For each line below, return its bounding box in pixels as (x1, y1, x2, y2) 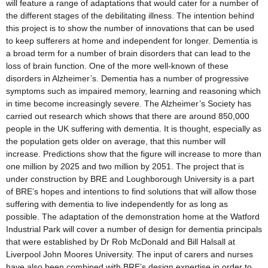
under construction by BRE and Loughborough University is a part (6, 174, 254, 184)
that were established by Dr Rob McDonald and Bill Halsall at (6, 237, 235, 247)
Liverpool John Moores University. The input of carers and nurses (6, 249, 253, 260)
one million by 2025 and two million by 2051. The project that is (6, 162, 244, 172)
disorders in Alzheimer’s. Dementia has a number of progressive (6, 74, 249, 84)
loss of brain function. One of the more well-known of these (6, 61, 229, 71)
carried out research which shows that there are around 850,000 (6, 111, 249, 121)
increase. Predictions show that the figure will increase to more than (6, 149, 261, 159)
